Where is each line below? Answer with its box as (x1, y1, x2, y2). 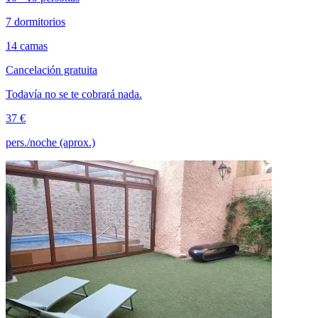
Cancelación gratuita (6, 64, 97, 77)
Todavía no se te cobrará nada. (6, 88, 142, 101)
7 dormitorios (6, 16, 65, 28)
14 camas (6, 40, 48, 53)
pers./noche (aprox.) (6, 136, 95, 149)
